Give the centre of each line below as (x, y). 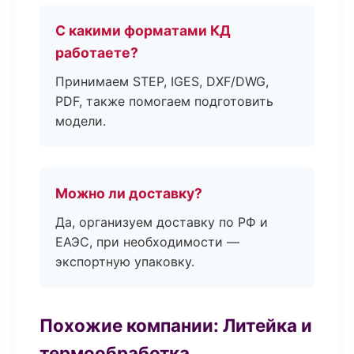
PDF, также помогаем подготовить (164, 101)
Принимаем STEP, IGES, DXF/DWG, (162, 81)
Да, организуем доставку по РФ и (162, 222)
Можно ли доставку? (129, 193)
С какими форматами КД (143, 30)
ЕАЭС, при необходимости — (147, 242)
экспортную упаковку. (125, 262)
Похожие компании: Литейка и (176, 325)
